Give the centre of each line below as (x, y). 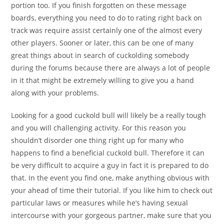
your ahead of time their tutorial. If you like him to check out (112, 190)
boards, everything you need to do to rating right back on (107, 18)
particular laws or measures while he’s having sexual (100, 203)
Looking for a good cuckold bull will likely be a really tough (109, 115)
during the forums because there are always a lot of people (111, 68)
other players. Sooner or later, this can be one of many (102, 43)
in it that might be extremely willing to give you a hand (103, 80)
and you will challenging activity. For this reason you (99, 128)
